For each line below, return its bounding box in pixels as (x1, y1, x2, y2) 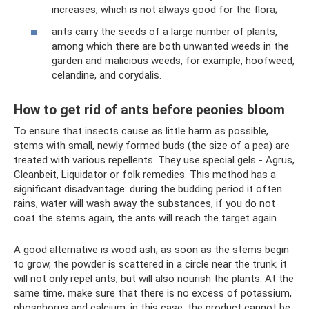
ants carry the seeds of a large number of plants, (52, 25, 277, 38)
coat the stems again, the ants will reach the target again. (14, 211, 279, 224)
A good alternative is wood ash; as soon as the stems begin (14, 243, 289, 256)
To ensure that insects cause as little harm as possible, (14, 124, 268, 137)
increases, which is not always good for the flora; (52, 3, 277, 16)
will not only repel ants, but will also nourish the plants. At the (14, 272, 294, 285)
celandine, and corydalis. (52, 68, 161, 81)
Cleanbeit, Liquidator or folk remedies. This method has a (14, 168, 276, 181)
